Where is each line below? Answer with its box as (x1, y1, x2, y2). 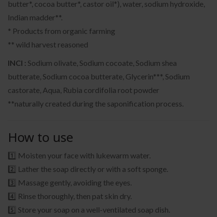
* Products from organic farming (8, 26, 115, 35)
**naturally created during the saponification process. (8, 98, 184, 108)
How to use (8, 128, 73, 146)
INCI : (8, 58, 26, 67)
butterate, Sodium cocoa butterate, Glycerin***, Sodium (8, 71, 190, 81)
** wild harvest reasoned (8, 39, 88, 49)
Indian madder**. (8, 12, 62, 22)
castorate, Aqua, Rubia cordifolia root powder (8, 85, 159, 94)
